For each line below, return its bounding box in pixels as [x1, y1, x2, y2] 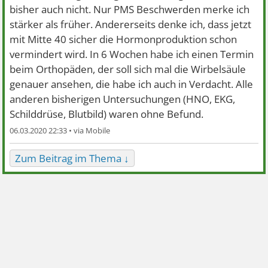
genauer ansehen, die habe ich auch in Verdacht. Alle [10, 77, 254, 91]
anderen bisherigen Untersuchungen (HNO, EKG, [10, 92, 236, 106]
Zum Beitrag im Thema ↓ [15, 151, 130, 165]
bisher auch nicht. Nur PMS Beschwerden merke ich [10, 2, 250, 16]
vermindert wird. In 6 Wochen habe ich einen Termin [10, 47, 254, 61]
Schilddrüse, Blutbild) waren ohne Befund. [10, 106, 204, 121]
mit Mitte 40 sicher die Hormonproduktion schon [10, 32, 237, 46]
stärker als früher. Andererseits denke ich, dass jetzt [10, 17, 252, 31]
